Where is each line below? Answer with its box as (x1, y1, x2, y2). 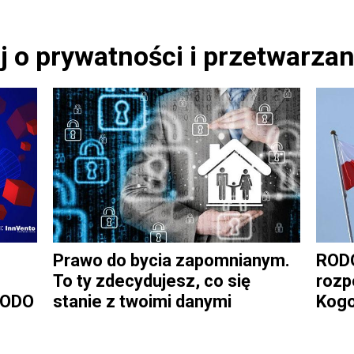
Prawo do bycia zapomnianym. (53, 250, 290, 270)
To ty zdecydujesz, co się (53, 270, 250, 291)
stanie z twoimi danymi (53, 291, 232, 311)
